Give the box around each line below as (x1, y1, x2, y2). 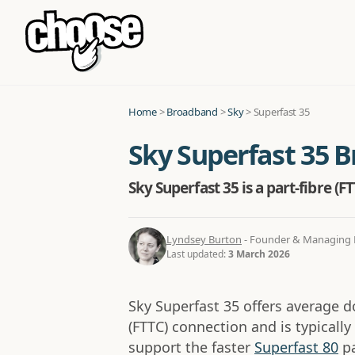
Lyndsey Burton (166, 231, 242, 246)
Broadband (166, 105, 218, 119)
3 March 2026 (228, 246, 290, 261)
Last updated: (166, 246, 228, 261)
